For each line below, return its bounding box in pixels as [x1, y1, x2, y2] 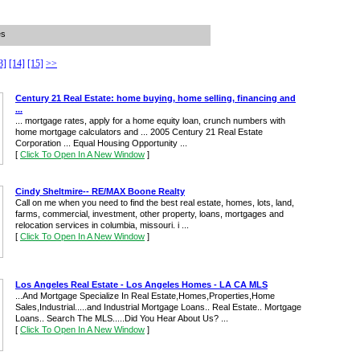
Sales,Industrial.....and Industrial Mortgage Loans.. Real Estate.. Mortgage [15, 302, 301, 312]
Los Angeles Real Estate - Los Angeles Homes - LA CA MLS [15, 280, 268, 289]
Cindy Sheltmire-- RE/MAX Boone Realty [15, 186, 185, 196]
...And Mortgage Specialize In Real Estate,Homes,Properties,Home [15, 291, 275, 301]
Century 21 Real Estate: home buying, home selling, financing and [15, 93, 296, 103]
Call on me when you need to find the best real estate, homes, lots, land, [15, 198, 294, 207]
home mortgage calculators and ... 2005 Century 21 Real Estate [15, 127, 263, 137]
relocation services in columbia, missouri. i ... [15, 220, 189, 230]
